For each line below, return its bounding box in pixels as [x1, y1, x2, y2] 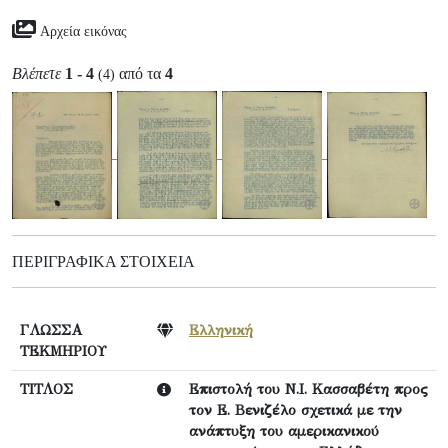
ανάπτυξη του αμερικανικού [189, 422, 379, 441]
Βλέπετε [12, 65, 61, 82]
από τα [115, 65, 165, 82]
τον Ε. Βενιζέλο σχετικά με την [189, 401, 402, 420]
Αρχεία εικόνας [40, 24, 127, 39]
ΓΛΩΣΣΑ [20, 321, 82, 340]
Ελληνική [189, 321, 253, 340]
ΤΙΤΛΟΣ [20, 380, 73, 399]
